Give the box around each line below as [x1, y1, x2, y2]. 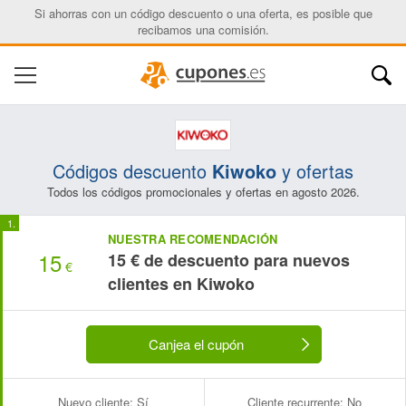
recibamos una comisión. [137, 21, 269, 38]
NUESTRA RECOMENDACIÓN [108, 230, 278, 247]
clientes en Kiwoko [108, 272, 255, 295]
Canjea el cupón [148, 334, 244, 353]
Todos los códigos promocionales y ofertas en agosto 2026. [46, 183, 360, 200]
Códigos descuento [53, 158, 212, 184]
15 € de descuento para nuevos [108, 248, 350, 272]
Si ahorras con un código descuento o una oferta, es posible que [34, 5, 372, 22]
